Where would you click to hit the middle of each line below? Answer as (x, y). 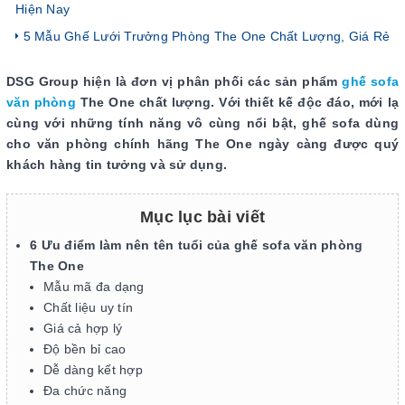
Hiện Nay (42, 9)
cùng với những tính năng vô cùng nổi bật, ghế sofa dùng (202, 123)
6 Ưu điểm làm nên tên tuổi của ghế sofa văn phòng (197, 245)
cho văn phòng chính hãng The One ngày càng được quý (202, 144)
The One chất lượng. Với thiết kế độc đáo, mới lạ (237, 102)
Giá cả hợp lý (83, 328)
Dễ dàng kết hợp (95, 370)
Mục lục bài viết (202, 217)
